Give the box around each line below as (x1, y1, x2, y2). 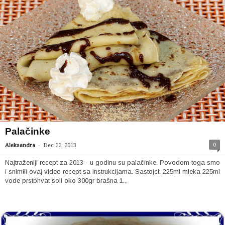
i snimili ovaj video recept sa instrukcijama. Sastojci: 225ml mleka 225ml (5, 167, 220, 175)
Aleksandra (5, 142, 35, 149)
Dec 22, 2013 (43, 142, 76, 149)
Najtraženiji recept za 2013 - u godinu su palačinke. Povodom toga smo (5, 158, 220, 166)
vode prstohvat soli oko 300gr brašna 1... (5, 176, 128, 184)
